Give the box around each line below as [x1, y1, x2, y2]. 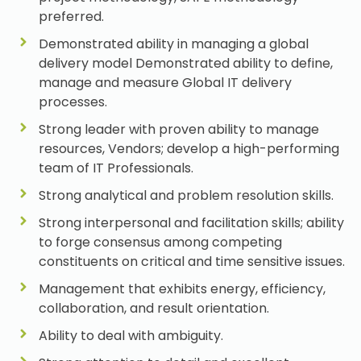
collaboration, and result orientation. [38, 299, 269, 318]
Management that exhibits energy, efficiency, [38, 280, 326, 299]
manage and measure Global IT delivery [38, 73, 292, 93]
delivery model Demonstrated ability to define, [38, 54, 333, 73]
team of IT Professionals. [38, 159, 193, 178]
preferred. [38, 7, 104, 27]
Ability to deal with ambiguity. [38, 326, 223, 346]
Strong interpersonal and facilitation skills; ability [38, 214, 344, 233]
